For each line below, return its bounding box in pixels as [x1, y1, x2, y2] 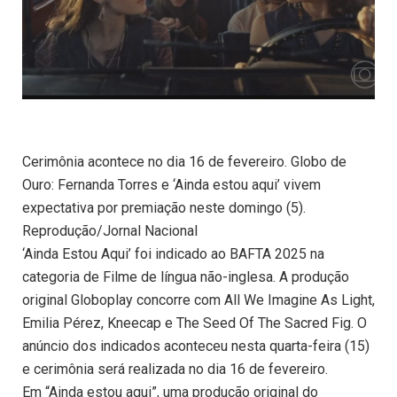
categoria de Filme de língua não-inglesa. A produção [22, 269, 349, 286]
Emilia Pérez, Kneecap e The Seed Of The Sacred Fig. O [22, 315, 367, 332]
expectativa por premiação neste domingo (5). [22, 199, 306, 217]
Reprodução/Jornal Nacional [22, 222, 198, 240]
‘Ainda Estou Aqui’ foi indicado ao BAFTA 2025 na [22, 245, 324, 263]
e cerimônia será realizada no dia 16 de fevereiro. [22, 361, 328, 378]
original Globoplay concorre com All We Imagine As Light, [22, 292, 375, 309]
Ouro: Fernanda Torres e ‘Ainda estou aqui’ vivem [22, 176, 321, 194]
